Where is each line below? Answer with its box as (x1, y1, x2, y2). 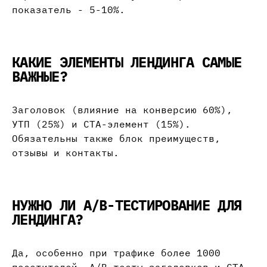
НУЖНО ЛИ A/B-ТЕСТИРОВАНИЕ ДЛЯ (12, 195, 242, 215)
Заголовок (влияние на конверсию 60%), (12, 104, 232, 116)
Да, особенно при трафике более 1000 (12, 247, 221, 259)
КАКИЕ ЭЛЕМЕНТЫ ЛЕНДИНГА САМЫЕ (12, 52, 242, 72)
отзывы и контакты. (12, 147, 119, 159)
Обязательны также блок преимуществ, (12, 132, 221, 145)
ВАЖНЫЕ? (12, 67, 67, 86)
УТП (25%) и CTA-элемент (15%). (12, 118, 191, 131)
